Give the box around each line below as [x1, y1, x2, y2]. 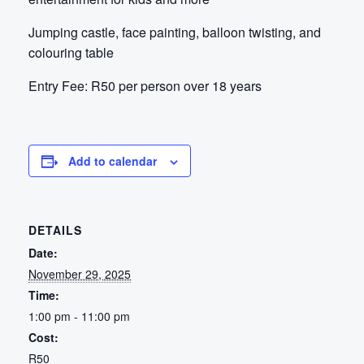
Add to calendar [68, 152, 158, 169]
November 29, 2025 [28, 265, 132, 282]
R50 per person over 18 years [88, 76, 262, 95]
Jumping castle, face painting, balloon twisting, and [28, 22, 322, 41]
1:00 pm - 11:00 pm [28, 307, 131, 324]
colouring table [28, 42, 115, 62]
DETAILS [28, 221, 83, 238]
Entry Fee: [28, 76, 89, 95]
